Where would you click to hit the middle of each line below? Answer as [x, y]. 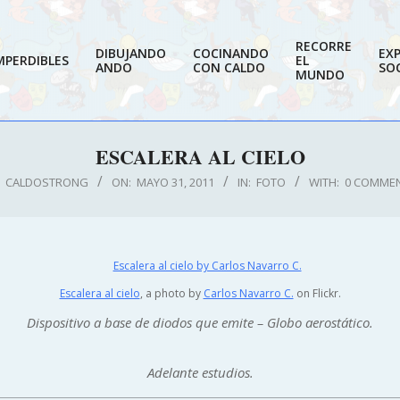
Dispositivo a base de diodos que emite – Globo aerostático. [200, 322]
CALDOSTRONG [46, 182]
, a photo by [171, 293]
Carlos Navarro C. [248, 293]
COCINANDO [231, 53]
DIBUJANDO [131, 53]
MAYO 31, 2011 [175, 182]
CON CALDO [229, 67]
